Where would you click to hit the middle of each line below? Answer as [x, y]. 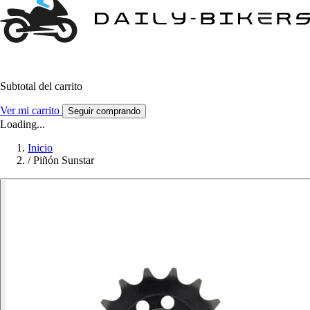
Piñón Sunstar [64, 161]
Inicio [40, 148]
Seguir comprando [104, 111]
